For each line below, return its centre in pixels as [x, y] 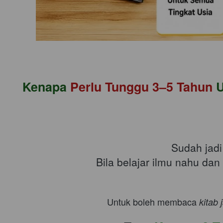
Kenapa [46, 86]
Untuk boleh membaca [153, 201]
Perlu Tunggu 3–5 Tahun [143, 86]
